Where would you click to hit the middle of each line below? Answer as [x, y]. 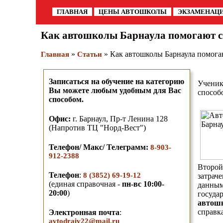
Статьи [90, 54]
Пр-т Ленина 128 [139, 119]
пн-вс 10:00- [143, 184]
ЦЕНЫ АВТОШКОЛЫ [133, 12]
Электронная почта [84, 212]
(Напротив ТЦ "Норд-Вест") [97, 128]
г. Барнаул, [89, 119]
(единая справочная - [85, 184]
